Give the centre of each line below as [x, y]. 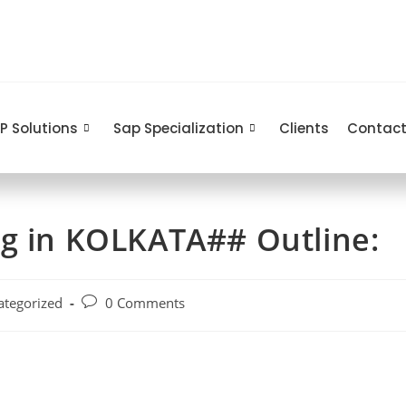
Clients [304, 128]
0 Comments [145, 303]
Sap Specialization [179, 128]
